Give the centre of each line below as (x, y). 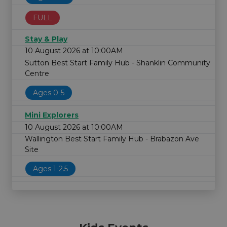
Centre (37, 73)
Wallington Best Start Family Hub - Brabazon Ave (112, 139)
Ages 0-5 (49, 92)
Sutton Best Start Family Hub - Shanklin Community (118, 63)
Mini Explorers (52, 115)
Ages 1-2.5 (50, 168)
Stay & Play (46, 39)
